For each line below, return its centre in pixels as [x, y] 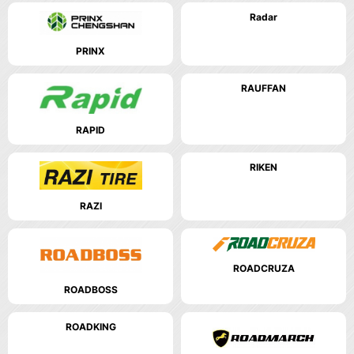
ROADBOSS [90, 290]
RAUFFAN [264, 88]
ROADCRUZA [264, 269]
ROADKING [90, 327]
